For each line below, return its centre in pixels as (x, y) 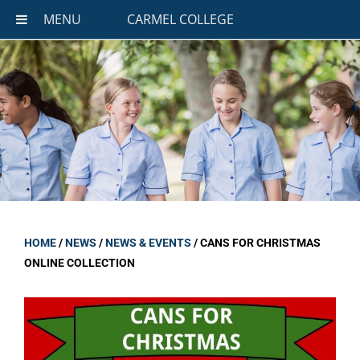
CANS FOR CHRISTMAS (260, 243)
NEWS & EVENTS (148, 243)
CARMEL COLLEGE (180, 19)
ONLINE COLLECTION (80, 263)
